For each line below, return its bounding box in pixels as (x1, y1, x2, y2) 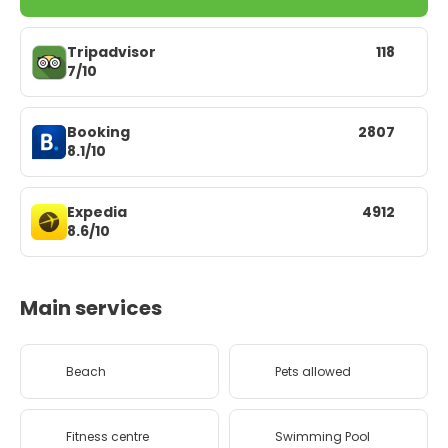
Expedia (67, 202, 127, 222)
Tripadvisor (67, 42, 156, 62)
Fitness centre (66, 428, 149, 445)
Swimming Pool (275, 428, 370, 445)
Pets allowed (275, 363, 351, 380)
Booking (67, 122, 130, 142)
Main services (20, 294, 162, 322)
